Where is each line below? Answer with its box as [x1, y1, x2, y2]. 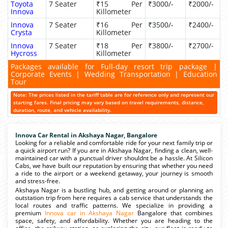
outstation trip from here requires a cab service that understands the [15, 193, 213, 202]
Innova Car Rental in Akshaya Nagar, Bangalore [15, 130, 157, 139]
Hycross [11, 48, 37, 58]
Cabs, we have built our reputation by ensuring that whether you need [15, 161, 213, 170]
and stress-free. [15, 176, 60, 185]
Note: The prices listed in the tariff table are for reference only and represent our [13, 91, 214, 98]
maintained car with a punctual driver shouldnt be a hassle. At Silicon [15, 153, 213, 162]
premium [15, 208, 45, 217]
